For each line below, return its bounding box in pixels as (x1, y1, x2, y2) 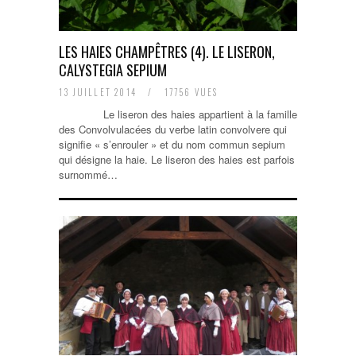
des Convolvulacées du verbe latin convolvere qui (59, 122, 287, 137)
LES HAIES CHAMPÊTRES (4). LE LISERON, (59, 41, 275, 62)
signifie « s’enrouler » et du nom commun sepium (59, 137, 285, 152)
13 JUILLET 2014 (59, 86, 141, 99)
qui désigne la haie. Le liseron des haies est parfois (59, 152, 295, 167)
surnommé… (59, 167, 118, 182)
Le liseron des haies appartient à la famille (59, 106, 297, 122)
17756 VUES (161, 86, 219, 99)
